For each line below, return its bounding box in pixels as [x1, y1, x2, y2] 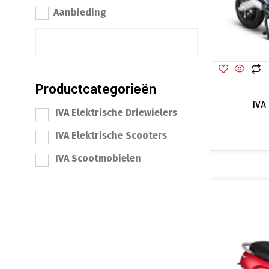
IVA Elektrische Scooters [55, 129, 167, 141]
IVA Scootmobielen [55, 152, 141, 164]
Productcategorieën [35, 81, 156, 97]
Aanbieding [53, 7, 106, 18]
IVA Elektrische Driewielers [55, 106, 177, 118]
